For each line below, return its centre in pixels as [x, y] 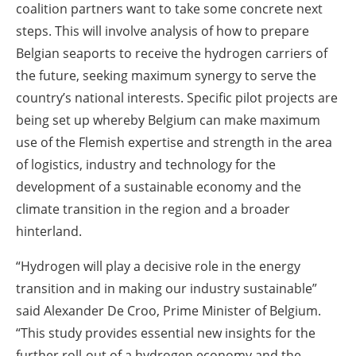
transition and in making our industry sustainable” [166, 289]
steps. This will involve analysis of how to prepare [163, 31]
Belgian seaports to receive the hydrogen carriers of [172, 54]
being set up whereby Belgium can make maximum [168, 120]
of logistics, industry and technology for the [146, 165]
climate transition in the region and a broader [153, 209]
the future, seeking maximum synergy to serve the [166, 76]
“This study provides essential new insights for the [166, 333]
